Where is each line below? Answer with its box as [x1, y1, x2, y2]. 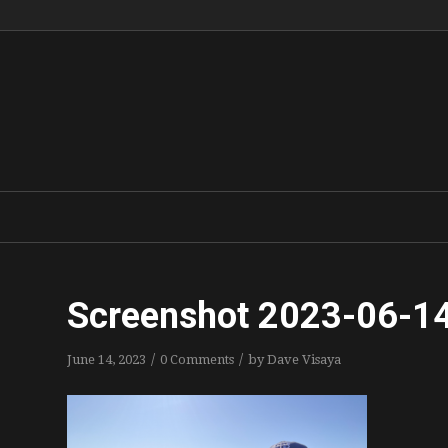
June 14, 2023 [67, 352, 146, 367]
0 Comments [160, 352, 234, 367]
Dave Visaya [267, 352, 341, 367]
